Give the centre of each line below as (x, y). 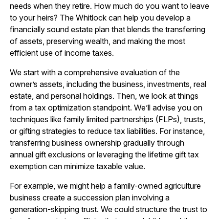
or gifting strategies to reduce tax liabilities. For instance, (107, 131)
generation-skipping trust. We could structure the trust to (109, 209)
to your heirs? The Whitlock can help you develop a (100, 18)
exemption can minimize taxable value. (77, 166)
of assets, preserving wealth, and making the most (98, 41)
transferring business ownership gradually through (97, 143)
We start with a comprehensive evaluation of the (95, 72)
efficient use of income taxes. (62, 53)
